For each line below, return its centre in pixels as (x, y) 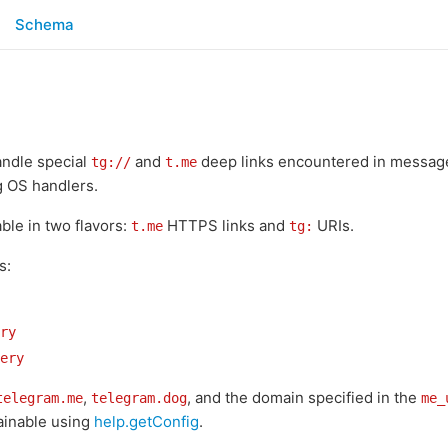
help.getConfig (146, 421)
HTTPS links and (226, 225)
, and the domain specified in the (304, 397)
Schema (44, 24)
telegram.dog (139, 398)
